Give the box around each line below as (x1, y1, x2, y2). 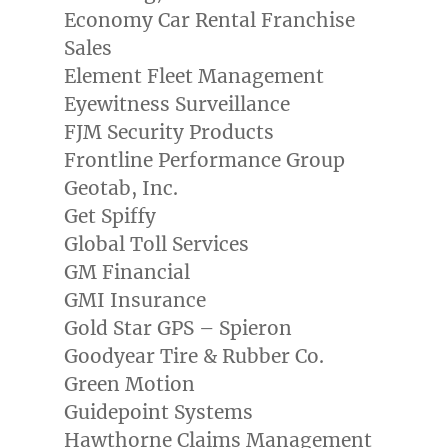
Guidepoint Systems (63, 400, 253, 425)
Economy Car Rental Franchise (63, 8, 355, 33)
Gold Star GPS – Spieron (63, 316, 292, 341)
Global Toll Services (63, 232, 249, 257)
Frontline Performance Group (63, 148, 345, 173)
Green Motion (63, 372, 195, 397)
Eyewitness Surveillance (63, 92, 290, 117)
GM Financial (63, 260, 190, 285)
